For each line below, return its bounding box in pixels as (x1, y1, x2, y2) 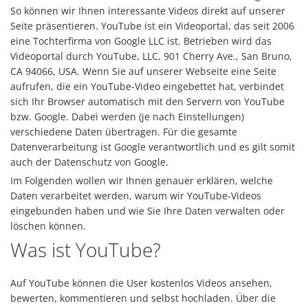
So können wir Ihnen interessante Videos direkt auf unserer (10, 4, 285, 17)
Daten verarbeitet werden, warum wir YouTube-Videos (10, 189, 261, 202)
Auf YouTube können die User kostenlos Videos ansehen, (10, 276, 272, 289)
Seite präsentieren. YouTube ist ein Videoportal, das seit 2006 (10, 19, 294, 32)
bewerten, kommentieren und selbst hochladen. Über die (10, 291, 276, 305)
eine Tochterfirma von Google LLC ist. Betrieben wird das (10, 34, 272, 47)
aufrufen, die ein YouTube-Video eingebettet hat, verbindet (10, 80, 284, 93)
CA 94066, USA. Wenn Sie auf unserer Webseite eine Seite (10, 65, 276, 78)
